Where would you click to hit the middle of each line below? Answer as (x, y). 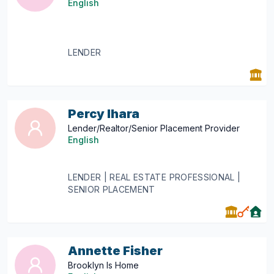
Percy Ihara (104, 114)
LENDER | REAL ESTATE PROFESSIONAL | (154, 177)
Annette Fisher (116, 251)
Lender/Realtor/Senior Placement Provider (154, 128)
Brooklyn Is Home (104, 265)
